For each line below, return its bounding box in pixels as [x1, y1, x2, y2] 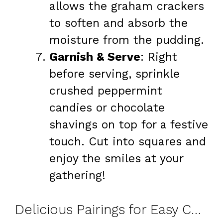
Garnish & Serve [49, 50, 140, 64]
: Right [140, 50, 177, 64]
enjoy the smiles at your [49, 152, 183, 166]
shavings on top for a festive [49, 118, 208, 132]
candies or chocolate [49, 101, 165, 115]
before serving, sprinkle [49, 67, 180, 81]
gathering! [49, 169, 106, 183]
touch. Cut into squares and [49, 135, 206, 149]
